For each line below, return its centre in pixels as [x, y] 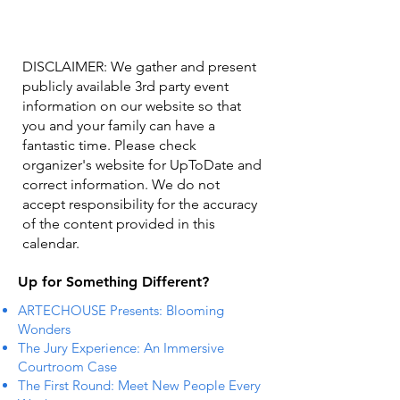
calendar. [51, 243]
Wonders [44, 329]
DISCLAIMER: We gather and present [139, 67]
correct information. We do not [121, 184]
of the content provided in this [119, 224]
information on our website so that [132, 106]
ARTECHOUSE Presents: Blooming [121, 310]
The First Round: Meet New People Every [139, 385]
